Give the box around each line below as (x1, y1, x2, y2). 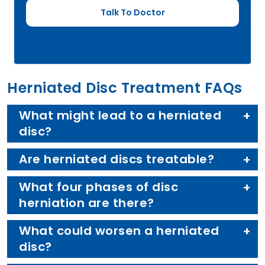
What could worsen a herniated (19, 222, 219, 240)
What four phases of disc (19, 179, 178, 196)
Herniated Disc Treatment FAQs (7, 78, 243, 98)
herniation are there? (19, 195, 154, 212)
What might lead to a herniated (19, 107, 221, 124)
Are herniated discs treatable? (19, 151, 214, 168)
